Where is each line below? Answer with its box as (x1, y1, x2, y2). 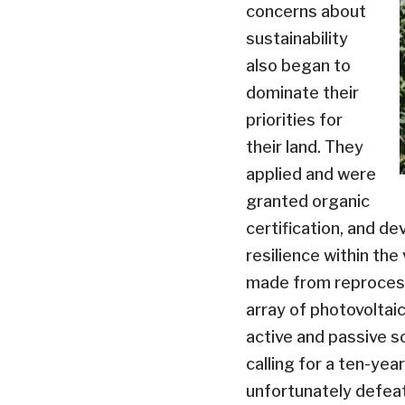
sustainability (246, 28, 348, 48)
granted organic (246, 191, 370, 211)
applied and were (246, 164, 376, 184)
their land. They (246, 137, 363, 156)
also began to (246, 55, 351, 75)
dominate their (246, 82, 359, 102)
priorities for (246, 109, 343, 129)
